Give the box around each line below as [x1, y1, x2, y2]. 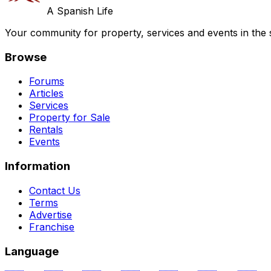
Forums [29, 75, 64, 88]
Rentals [29, 123, 63, 136]
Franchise [29, 220, 74, 233]
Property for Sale [29, 111, 110, 124]
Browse [5, 50, 47, 64]
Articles [29, 87, 64, 100]
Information [5, 159, 70, 174]
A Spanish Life [47, 4, 113, 17]
